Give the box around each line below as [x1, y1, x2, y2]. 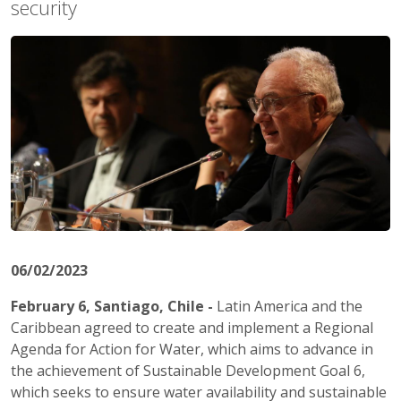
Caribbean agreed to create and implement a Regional [11, 318, 373, 337]
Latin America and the [213, 296, 363, 316]
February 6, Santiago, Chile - [11, 296, 213, 316]
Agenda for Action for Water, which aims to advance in [11, 339, 373, 359]
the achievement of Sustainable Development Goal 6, [11, 361, 365, 380]
